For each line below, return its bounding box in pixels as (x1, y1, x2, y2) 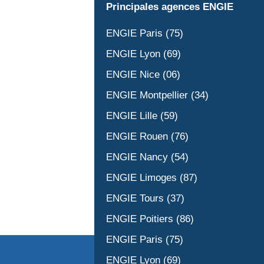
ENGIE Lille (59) (106, 110, 178, 121)
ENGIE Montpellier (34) (106, 90, 209, 101)
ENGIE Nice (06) (106, 69, 180, 80)
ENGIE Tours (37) (106, 193, 184, 204)
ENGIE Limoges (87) (106, 172, 197, 183)
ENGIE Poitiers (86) (106, 213, 194, 225)
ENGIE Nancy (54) (106, 151, 189, 163)
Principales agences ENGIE (106, 1, 233, 12)
